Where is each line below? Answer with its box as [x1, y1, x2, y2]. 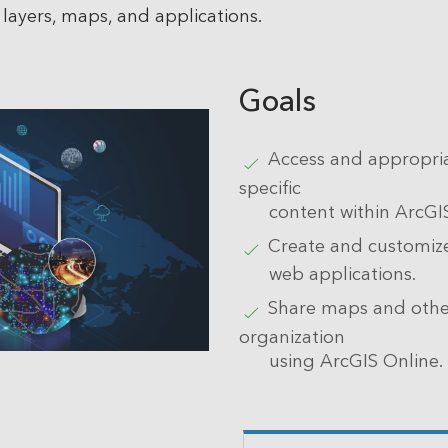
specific [239, 173, 301, 200]
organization [239, 322, 345, 349]
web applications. [269, 260, 416, 287]
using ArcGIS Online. [269, 346, 443, 373]
